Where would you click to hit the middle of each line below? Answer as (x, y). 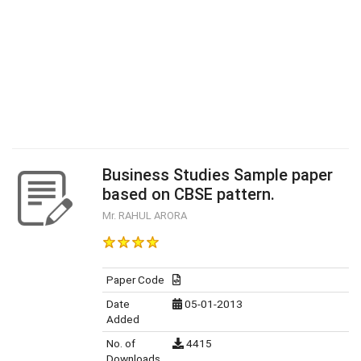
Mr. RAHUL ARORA (145, 216)
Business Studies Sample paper (218, 175)
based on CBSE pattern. (189, 194)
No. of (121, 343)
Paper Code (135, 280)
